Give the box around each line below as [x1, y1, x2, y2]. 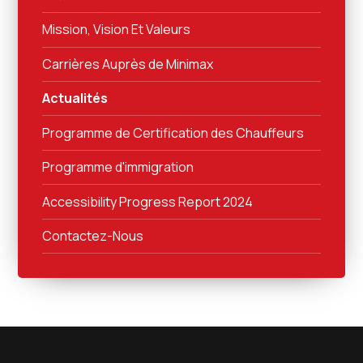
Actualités [42, 89, 109, 108]
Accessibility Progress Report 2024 [42, 192, 254, 211]
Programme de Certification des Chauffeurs [42, 123, 305, 142]
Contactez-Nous [42, 226, 144, 245]
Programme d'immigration [42, 157, 194, 176]
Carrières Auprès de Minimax [42, 54, 214, 73]
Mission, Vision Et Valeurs [42, 20, 191, 39]
